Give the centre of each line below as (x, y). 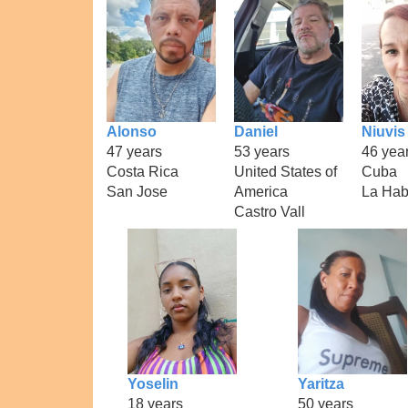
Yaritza (321, 383)
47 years (134, 151)
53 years (262, 151)
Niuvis (383, 131)
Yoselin (153, 383)
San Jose (137, 191)
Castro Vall (270, 211)
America (261, 191)
